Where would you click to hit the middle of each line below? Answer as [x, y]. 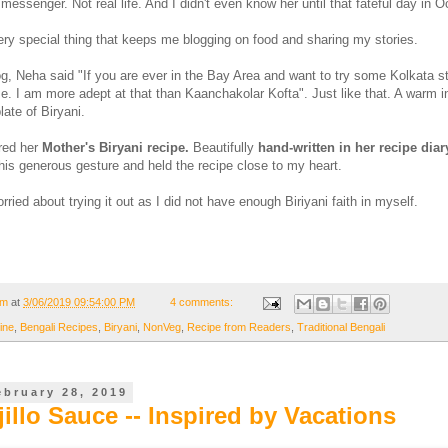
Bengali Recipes [59, 326]
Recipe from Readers [239, 326]
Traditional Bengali [341, 326]
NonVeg [162, 326]
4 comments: [203, 302]
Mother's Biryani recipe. [115, 148]
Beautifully [223, 148]
